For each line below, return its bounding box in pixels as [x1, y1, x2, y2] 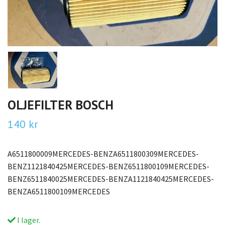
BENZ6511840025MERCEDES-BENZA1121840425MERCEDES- [8, 174, 214, 184]
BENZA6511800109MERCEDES [8, 186, 110, 196]
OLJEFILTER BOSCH [8, 96, 114, 113]
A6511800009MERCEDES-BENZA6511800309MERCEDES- [8, 149, 199, 159]
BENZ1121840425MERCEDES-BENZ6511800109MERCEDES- [8, 161, 209, 171]
